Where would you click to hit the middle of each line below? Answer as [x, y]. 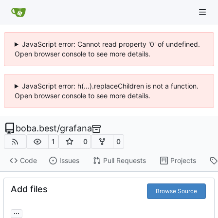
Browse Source [176, 191]
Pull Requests [124, 161]
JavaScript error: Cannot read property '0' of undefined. [111, 44]
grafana [76, 128]
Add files [29, 189]
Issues [69, 161]
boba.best [36, 128]
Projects [183, 161]
